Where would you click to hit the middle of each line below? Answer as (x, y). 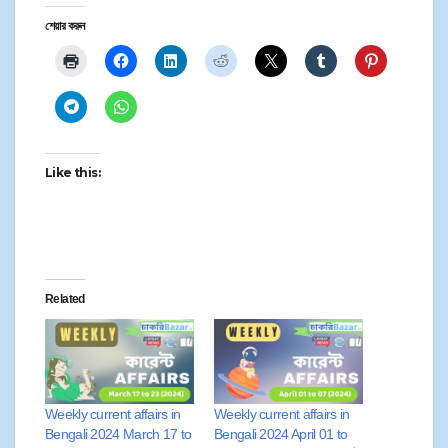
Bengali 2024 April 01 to (281, 434)
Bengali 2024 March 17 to (118, 434)
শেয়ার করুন (65, 26)
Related (65, 299)
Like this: (72, 173)
